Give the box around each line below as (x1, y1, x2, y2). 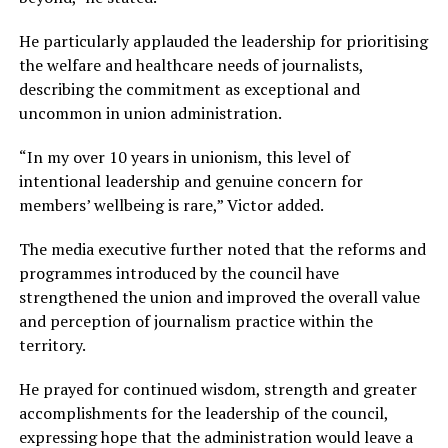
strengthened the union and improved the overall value (18, 286, 420, 308)
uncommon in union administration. (18, 102, 282, 124)
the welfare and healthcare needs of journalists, (18, 54, 363, 76)
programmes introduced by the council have (18, 262, 339, 284)
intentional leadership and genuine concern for (18, 170, 363, 192)
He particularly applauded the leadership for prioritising (18, 30, 428, 52)
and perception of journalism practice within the (18, 310, 373, 332)
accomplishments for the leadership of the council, (18, 402, 388, 424)
